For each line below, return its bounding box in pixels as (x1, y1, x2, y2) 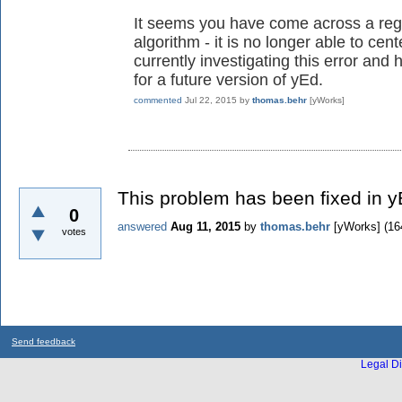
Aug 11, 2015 (170, 220, 240, 234)
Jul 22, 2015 (185, 95, 237, 106)
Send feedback (12, 336, 75, 347)
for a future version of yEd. (134, 71, 323, 90)
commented (134, 95, 182, 106)
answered (118, 220, 167, 234)
